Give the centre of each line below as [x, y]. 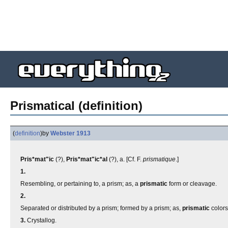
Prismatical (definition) [76, 106]
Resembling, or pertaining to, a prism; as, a [80, 184]
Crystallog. [41, 220]
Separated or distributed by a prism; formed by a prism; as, [101, 208]
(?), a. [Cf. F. [125, 159]
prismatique [159, 159]
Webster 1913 [70, 133]
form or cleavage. [192, 184]
